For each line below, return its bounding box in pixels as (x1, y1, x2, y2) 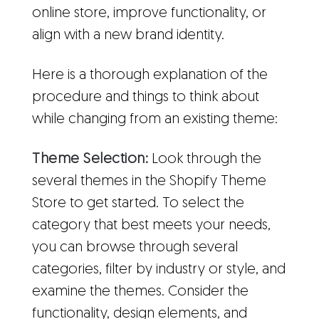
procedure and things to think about (32, 90, 259, 105)
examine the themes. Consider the (32, 284, 249, 299)
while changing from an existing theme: (32, 112, 278, 127)
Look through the (148, 152, 261, 167)
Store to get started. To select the (32, 196, 244, 211)
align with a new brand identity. (32, 28, 224, 43)
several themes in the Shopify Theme (32, 174, 266, 189)
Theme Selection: (32, 152, 148, 167)
